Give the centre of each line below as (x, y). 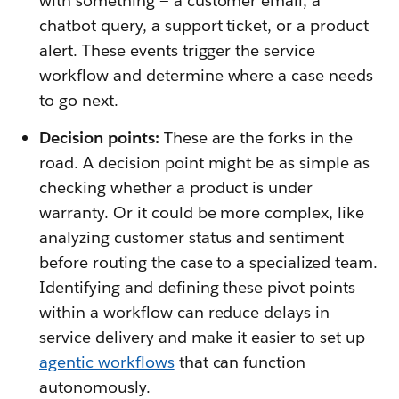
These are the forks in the (258, 138)
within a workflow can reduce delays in (185, 313)
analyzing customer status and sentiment (192, 238)
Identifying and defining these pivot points (198, 288)
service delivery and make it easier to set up (203, 338)
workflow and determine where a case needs (207, 76)
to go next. (79, 101)
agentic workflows (107, 362)
